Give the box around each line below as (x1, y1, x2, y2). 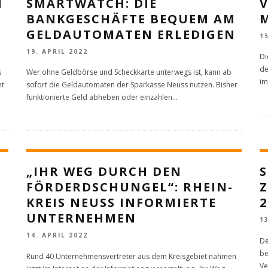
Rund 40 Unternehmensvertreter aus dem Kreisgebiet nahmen (26, 251, 236, 261)
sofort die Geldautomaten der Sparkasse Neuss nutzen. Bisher (26, 80, 237, 90)
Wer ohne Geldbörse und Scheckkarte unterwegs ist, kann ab (26, 67, 232, 78)
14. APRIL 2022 (26, 231, 88, 240)
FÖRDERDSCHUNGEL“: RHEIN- (26, 179, 233, 196)
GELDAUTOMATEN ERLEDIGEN (26, 26, 236, 42)
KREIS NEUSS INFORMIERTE (26, 194, 217, 211)
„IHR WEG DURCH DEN (26, 163, 182, 180)
